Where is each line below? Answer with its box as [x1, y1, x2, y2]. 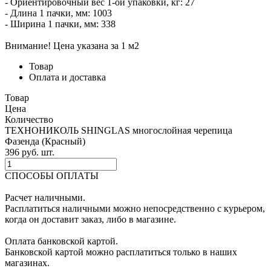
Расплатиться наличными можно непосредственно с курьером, [5, 203, 265, 214]
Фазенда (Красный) [5, 135, 85, 146]
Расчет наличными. [5, 192, 85, 203]
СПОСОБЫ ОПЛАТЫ [5, 170, 99, 181]
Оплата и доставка [29, 71, 106, 82]
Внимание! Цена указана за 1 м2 [5, 40, 139, 51]
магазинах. [5, 257, 50, 268]
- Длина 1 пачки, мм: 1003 [5, 7, 112, 18]
